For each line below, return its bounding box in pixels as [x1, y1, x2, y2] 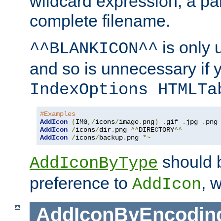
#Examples [40, 110, 75, 118]
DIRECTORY [139, 125, 174, 134]
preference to [30, 173, 132, 192]
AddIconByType [30, 153, 158, 173]
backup [99, 133, 123, 142]
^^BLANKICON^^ [30, 39, 158, 58]
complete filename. [30, 11, 170, 30]
